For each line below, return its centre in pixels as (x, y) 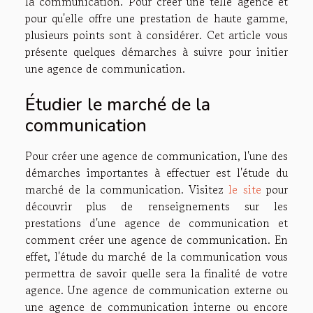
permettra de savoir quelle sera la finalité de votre (156, 273)
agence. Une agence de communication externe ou (156, 290)
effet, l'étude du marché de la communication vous (156, 256)
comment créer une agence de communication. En (156, 239)
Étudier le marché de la (118, 104)
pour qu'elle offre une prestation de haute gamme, (156, 18)
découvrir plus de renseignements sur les (156, 206)
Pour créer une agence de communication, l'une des (156, 155)
